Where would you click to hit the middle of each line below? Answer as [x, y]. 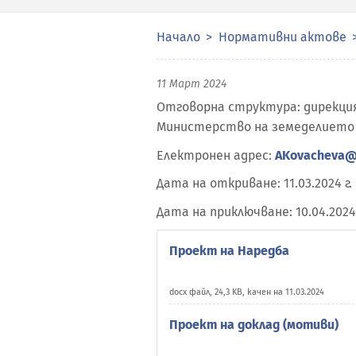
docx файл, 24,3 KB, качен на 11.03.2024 [247, 292]
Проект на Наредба [229, 251]
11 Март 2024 [192, 84]
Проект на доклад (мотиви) [254, 325]
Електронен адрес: [216, 155]
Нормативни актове [282, 37]
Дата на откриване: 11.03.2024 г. [254, 183]
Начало [178, 37]
